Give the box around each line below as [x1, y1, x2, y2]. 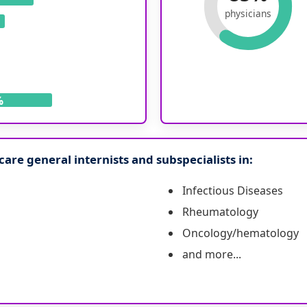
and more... [182, 247, 241, 262]
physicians [224, 7, 271, 21]
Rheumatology [182, 204, 258, 220]
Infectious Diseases [182, 183, 283, 199]
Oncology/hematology [182, 225, 299, 241]
